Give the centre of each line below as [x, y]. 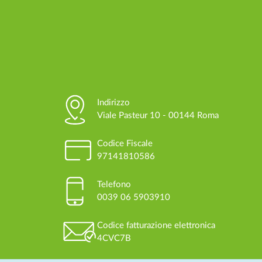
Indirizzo [113, 102]
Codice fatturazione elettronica [156, 225]
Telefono [114, 184]
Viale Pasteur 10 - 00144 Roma [158, 115]
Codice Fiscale [125, 143]
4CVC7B [114, 238]
